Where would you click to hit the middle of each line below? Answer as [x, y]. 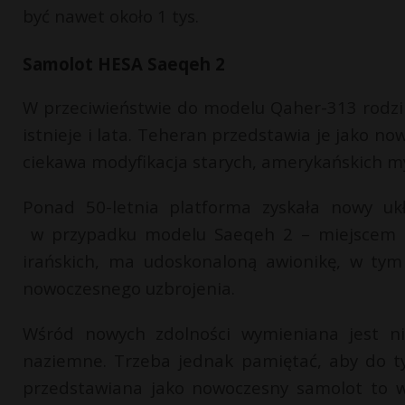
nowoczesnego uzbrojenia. [129, 288]
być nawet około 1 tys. [113, 16]
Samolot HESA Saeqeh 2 [124, 64]
